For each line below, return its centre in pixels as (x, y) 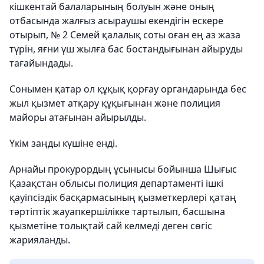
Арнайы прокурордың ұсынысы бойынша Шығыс (123, 169)
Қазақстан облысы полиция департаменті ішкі (116, 184)
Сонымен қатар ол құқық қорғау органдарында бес (128, 89)
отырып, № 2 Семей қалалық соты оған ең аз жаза (125, 35)
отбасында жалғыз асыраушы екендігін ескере (116, 21)
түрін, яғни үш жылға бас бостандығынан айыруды (126, 49)
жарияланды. (40, 240)
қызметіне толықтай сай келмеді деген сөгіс (111, 226)
